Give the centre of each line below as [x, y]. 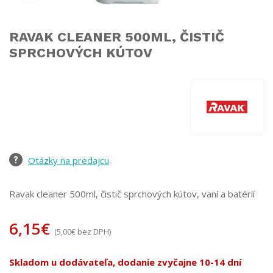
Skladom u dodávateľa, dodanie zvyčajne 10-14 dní [125, 262]
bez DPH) [93, 231]
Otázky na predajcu [69, 160]
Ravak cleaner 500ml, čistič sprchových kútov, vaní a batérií [132, 193]
